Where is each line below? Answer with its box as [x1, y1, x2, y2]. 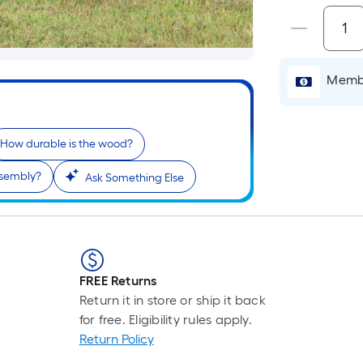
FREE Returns [79, 273, 157, 288]
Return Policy [79, 331, 154, 347]
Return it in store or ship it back [79, 293, 266, 308]
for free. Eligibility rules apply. [79, 312, 252, 327]
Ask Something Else [85, 171, 184, 185]
